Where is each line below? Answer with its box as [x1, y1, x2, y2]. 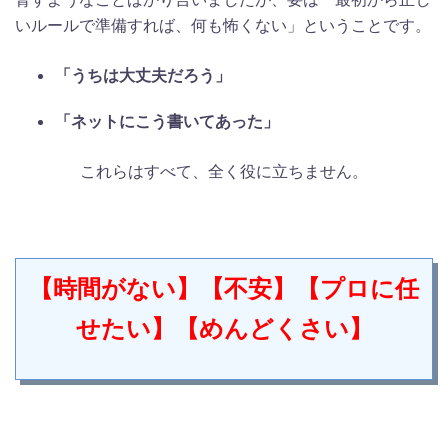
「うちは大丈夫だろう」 [55, 65, 231, 86]
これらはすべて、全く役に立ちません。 [80, 161, 368, 182]
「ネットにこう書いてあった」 [55, 111, 279, 132]
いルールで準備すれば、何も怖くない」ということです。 [15, 15, 431, 36]
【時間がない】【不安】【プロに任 [29, 274, 419, 304]
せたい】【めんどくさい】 [75, 314, 373, 344]
